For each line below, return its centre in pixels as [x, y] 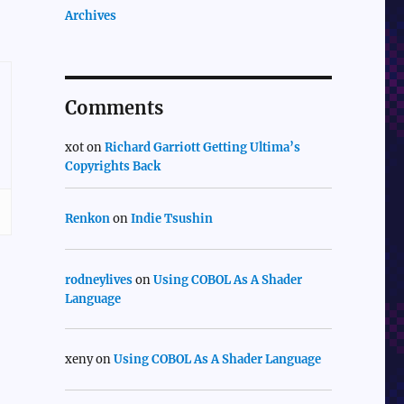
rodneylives [98, 280]
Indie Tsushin [171, 219]
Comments [114, 108]
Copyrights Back [112, 167]
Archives [90, 16]
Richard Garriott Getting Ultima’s [202, 148]
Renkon [87, 219]
